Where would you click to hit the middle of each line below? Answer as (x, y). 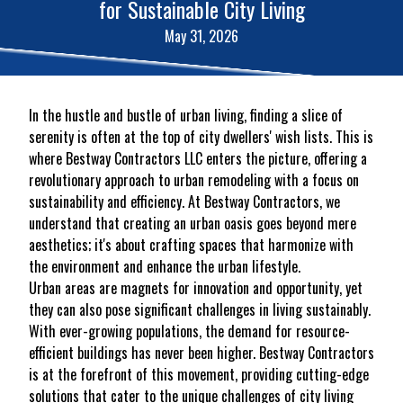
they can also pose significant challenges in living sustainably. (200, 309)
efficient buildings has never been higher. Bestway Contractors (201, 353)
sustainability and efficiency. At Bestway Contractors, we (184, 201)
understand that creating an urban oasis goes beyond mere (193, 223)
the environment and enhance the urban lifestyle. (165, 266)
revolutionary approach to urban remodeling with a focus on (194, 180)
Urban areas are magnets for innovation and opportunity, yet (196, 288)
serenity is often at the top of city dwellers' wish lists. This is (201, 137)
